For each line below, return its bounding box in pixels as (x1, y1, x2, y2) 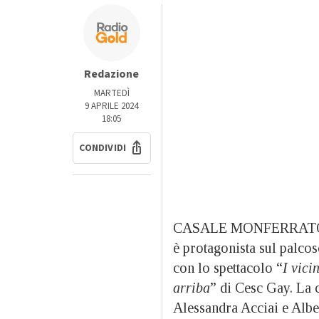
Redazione (84, 66, 140, 83)
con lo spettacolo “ (172, 260, 283, 276)
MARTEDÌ (93, 87, 130, 100)
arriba (172, 280, 210, 296)
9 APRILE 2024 (85, 100, 139, 113)
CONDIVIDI (79, 141, 127, 156)
